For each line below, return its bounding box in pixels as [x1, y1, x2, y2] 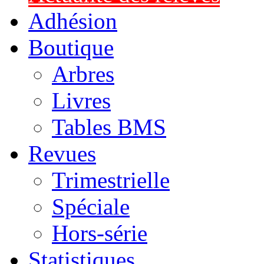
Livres [52, 88, 111, 113]
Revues [28, 141, 96, 166]
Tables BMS [52, 114, 166, 140]
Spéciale [52, 194, 130, 219]
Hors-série [52, 220, 147, 246]
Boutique [28, 35, 114, 60]
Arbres [52, 61, 114, 87]
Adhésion [28, 8, 117, 34]
